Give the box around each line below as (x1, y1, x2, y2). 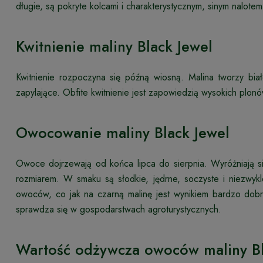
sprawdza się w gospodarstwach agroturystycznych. (16, 202, 221, 216)
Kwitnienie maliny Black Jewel (16, 35, 213, 57)
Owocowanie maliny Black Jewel (16, 122, 230, 143)
